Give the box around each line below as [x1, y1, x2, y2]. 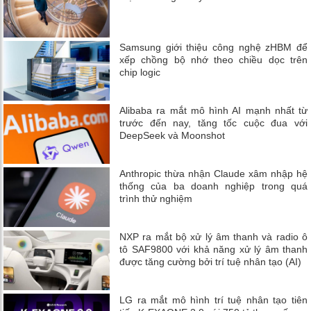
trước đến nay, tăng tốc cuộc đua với [119, 117, 308, 128]
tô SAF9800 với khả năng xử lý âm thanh [119, 244, 308, 255]
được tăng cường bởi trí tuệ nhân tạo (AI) [119, 256, 302, 268]
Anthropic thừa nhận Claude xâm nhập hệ [119, 167, 308, 179]
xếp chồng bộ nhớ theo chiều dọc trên [119, 53, 308, 65]
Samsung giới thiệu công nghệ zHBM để [119, 41, 308, 53]
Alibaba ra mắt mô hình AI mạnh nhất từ [119, 104, 308, 116]
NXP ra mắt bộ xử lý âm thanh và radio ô [119, 231, 308, 243]
